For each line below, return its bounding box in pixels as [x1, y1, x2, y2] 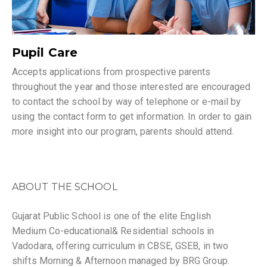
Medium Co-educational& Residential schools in [12, 225, 215, 237]
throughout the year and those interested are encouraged [12, 80, 251, 92]
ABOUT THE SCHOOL [12, 181, 117, 193]
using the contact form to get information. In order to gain [12, 110, 252, 122]
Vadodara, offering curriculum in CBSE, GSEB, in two [12, 240, 229, 252]
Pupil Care [12, 45, 77, 60]
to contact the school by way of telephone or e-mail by [12, 95, 241, 107]
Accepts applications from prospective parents [12, 66, 211, 77]
